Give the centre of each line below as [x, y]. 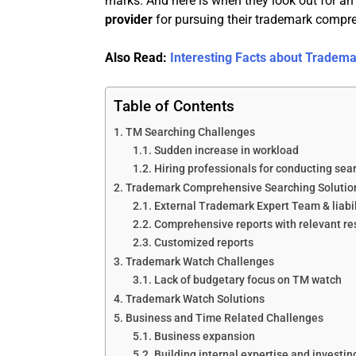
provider [129, 20]
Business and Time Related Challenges [224, 319]
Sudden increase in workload [226, 151]
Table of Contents [174, 106]
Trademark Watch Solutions [195, 300]
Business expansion [204, 337]
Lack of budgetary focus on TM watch [248, 280]
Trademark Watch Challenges [199, 262]
